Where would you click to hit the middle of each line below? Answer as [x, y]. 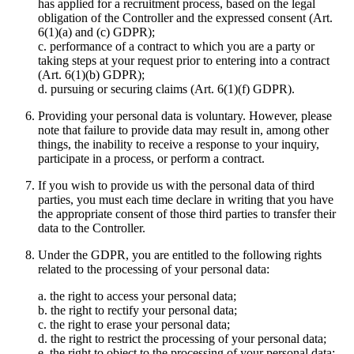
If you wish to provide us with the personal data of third [176, 186]
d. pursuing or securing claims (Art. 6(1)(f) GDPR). [166, 89]
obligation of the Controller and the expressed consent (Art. [185, 18]
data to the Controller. [92, 228]
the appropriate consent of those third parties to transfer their [187, 214]
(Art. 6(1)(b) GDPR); [91, 75]
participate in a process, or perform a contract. [151, 159]
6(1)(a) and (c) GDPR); [96, 32]
